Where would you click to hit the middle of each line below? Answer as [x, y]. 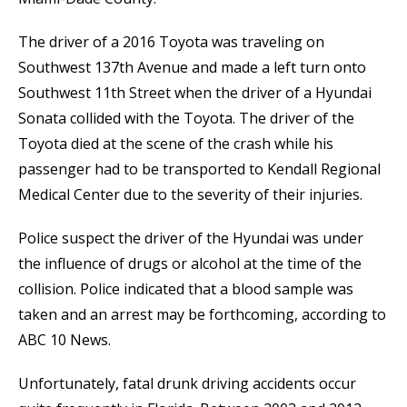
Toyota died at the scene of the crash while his [176, 144]
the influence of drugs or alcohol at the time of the [190, 264]
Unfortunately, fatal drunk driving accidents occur [187, 384]
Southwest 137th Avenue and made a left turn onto [192, 68]
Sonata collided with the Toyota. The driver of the [186, 119]
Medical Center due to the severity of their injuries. [190, 195]
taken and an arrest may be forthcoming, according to [202, 315]
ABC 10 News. [65, 340]
